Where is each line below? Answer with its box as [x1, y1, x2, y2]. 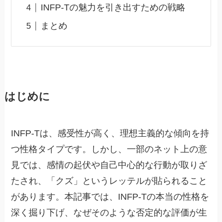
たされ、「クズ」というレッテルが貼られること [11, 176, 208, 186]
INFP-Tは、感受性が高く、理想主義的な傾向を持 [11, 128, 210, 139]
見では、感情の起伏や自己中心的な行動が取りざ [11, 160, 208, 170]
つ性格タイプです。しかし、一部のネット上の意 [11, 144, 208, 155]
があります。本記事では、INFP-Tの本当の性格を [11, 192, 210, 202]
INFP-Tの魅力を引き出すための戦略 [40, 2, 185, 13]
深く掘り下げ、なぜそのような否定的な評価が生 [11, 208, 208, 218]
